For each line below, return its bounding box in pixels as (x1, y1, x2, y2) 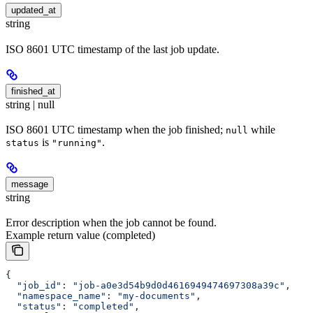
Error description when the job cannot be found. (6, 217, 217, 229)
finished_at (11, 85, 55, 96)
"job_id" (6, 280, 61, 291)
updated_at (11, 5, 56, 16)
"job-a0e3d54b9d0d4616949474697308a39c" (73, 280, 285, 291)
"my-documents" (117, 291, 196, 302)
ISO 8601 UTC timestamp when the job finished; (6, 123, 226, 136)
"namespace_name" (6, 291, 106, 302)
